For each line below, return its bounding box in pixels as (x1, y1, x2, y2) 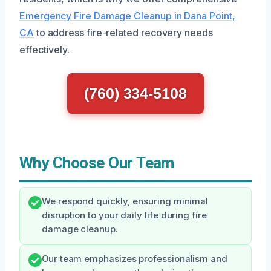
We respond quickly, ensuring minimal (42, 196, 209, 207)
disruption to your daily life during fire (42, 210, 207, 221)
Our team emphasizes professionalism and (42, 253, 227, 264)
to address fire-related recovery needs (33, 27, 213, 39)
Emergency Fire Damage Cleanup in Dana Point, (19, 10, 235, 22)
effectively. (19, 44, 70, 56)
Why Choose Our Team (19, 154, 174, 172)
